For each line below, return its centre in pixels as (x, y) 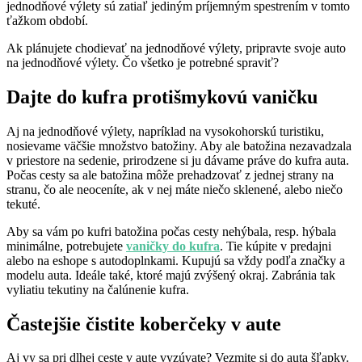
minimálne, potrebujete (66, 246)
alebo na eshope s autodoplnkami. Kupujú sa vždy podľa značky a (176, 260)
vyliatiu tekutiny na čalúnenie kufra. (98, 289)
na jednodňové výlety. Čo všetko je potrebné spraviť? (143, 62)
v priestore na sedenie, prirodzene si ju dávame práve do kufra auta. (178, 160)
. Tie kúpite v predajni (276, 246)
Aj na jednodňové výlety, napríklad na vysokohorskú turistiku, (165, 131)
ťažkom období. (47, 20)
